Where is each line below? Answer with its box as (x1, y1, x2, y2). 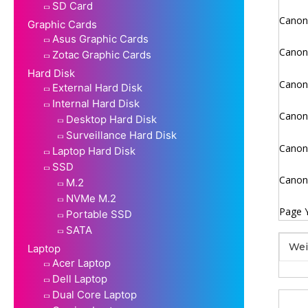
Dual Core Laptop (52, 287, 137, 301)
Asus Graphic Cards (52, 32, 148, 45)
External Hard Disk (52, 80, 142, 94)
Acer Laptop (52, 256, 111, 269)
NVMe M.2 (66, 191, 116, 205)
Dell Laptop (52, 272, 107, 285)
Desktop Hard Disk (66, 112, 157, 126)
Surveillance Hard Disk (66, 128, 177, 142)
